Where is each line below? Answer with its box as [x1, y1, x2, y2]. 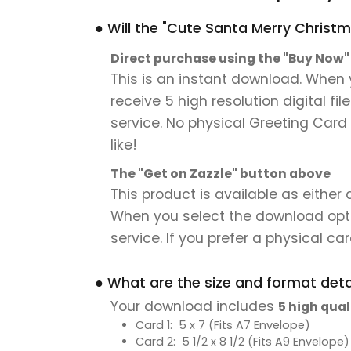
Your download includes [110, 296, 278, 316]
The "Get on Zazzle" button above [110, 165, 331, 182]
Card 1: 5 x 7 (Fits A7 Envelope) [136, 317, 310, 333]
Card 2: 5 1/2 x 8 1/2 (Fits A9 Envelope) [136, 333, 349, 349]
